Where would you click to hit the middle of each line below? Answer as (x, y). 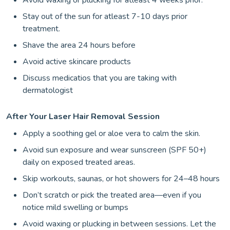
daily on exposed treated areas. (79, 162)
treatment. (41, 29)
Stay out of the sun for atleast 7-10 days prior (105, 17)
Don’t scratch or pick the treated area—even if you (112, 195)
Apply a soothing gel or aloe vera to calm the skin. (111, 134)
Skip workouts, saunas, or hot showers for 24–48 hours (121, 179)
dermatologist (48, 91)
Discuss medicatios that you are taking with (100, 78)
